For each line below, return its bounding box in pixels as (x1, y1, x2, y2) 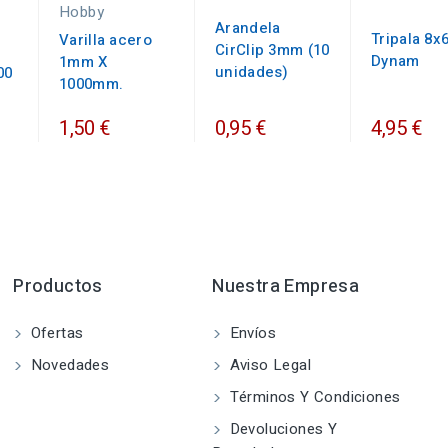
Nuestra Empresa (212, 273, 360, 301)
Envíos (225, 322, 276, 345)
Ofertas (26, 322, 84, 345)
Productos (13, 273, 103, 301)
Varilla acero (59, 29, 152, 52)
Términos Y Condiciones (225, 386, 401, 409)
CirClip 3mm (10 (215, 39, 330, 62)
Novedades (26, 354, 110, 377)
